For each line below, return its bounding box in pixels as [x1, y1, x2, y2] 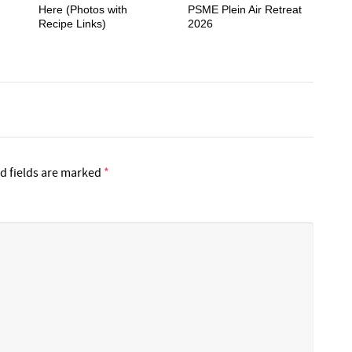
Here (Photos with [38, 3, 127, 16]
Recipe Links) [38, 17, 106, 31]
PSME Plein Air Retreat [188, 3, 302, 16]
